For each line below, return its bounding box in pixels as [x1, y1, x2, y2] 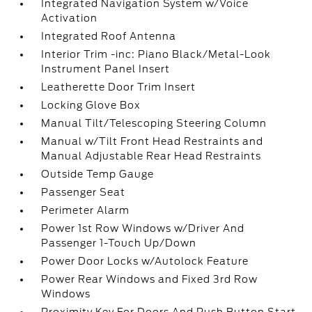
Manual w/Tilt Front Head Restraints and [41, 136, 264, 147]
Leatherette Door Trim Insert [41, 81, 196, 93]
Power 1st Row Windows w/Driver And [41, 223, 245, 234]
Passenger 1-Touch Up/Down [41, 237, 197, 249]
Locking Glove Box [41, 100, 141, 111]
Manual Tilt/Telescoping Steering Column [41, 118, 267, 129]
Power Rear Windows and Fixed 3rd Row [41, 274, 258, 285]
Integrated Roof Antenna [41, 31, 177, 42]
